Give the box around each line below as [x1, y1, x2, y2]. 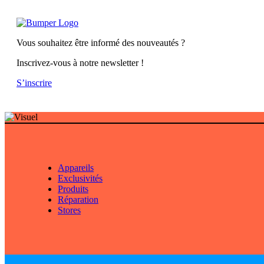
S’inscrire [16, 78, 52, 88]
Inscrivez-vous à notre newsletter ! [16, 58, 144, 68]
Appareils [58, 163, 94, 173]
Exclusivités [58, 173, 103, 183]
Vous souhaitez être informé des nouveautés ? [16, 38, 185, 48]
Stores [58, 205, 81, 215]
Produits [58, 184, 88, 194]
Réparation [58, 194, 98, 204]
